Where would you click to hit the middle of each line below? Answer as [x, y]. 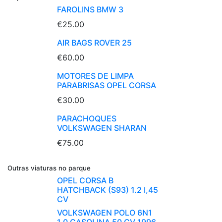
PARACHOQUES [87, 119]
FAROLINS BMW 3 [90, 10]
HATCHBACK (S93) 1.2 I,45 [108, 190]
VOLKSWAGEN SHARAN [102, 128]
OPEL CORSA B [85, 181]
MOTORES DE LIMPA [95, 76]
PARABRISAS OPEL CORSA [107, 85]
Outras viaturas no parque [49, 168]
